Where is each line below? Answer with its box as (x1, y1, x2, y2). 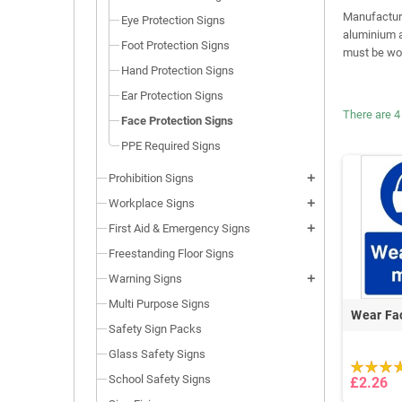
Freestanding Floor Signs (109, 246, 234, 260)
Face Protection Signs (121, 113, 233, 127)
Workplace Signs (109, 196, 195, 210)
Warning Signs (109, 271, 182, 285)
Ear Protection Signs (121, 88, 223, 102)
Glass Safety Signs (109, 346, 205, 361)
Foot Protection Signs (121, 38, 230, 52)
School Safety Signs (109, 371, 211, 386)
